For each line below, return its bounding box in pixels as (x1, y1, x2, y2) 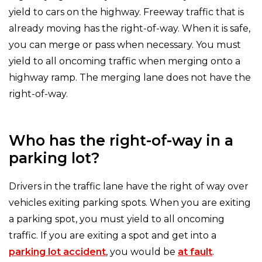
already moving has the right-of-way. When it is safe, (9, 23, 250, 35)
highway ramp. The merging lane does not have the (9, 72, 251, 84)
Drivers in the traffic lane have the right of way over (9, 181, 249, 192)
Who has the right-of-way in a (9, 132, 233, 150)
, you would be (106, 246, 178, 258)
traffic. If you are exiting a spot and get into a (9, 230, 216, 242)
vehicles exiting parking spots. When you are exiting (9, 197, 251, 209)
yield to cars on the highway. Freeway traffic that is (9, 6, 244, 18)
